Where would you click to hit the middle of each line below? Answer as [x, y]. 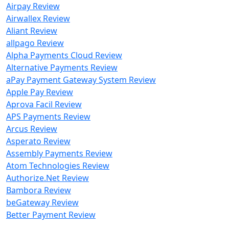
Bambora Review [39, 190]
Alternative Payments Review [62, 67]
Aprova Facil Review [44, 104]
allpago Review [35, 43]
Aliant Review [32, 31]
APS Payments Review [48, 117]
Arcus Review [32, 129]
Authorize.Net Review [48, 178]
